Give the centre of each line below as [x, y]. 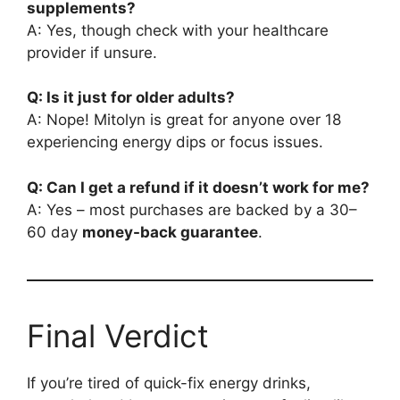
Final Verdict [118, 335]
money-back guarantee [170, 232]
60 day [54, 232]
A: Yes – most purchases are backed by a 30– [192, 209]
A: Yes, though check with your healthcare [178, 30]
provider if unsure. [92, 52]
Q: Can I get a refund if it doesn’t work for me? [198, 187]
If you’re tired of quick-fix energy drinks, [169, 383]
